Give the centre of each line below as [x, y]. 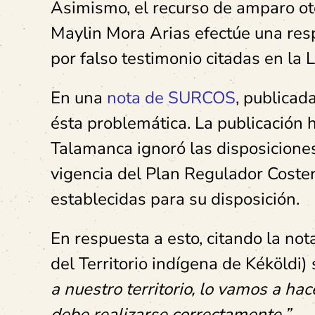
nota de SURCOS [171, 97]
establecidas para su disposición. [175, 199]
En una [79, 97]
